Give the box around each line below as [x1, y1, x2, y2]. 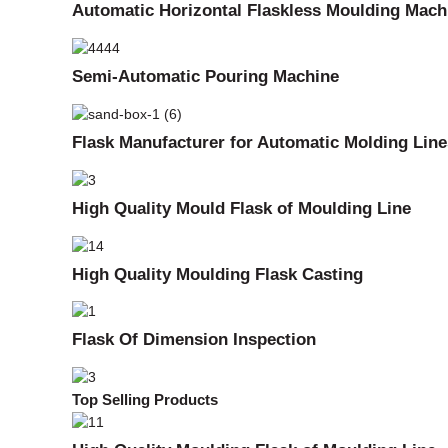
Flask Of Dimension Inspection [72, 329, 316, 350]
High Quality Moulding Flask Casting [72, 263, 363, 284]
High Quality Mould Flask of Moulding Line [72, 197, 411, 218]
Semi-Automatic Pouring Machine [72, 66, 339, 87]
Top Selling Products [72, 391, 218, 409]
